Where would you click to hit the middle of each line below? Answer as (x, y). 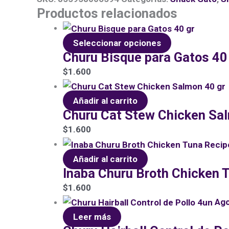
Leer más (92, 217)
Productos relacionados (107, 14)
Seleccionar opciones (117, 43)
